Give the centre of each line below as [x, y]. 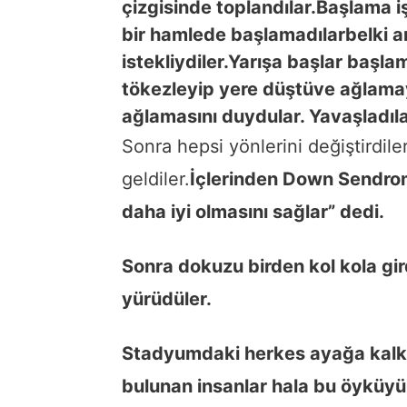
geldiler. [156, 179]
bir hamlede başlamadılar [233, 34]
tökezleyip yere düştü [218, 89]
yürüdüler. [167, 298]
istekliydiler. [175, 61]
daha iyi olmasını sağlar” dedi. [253, 211]
